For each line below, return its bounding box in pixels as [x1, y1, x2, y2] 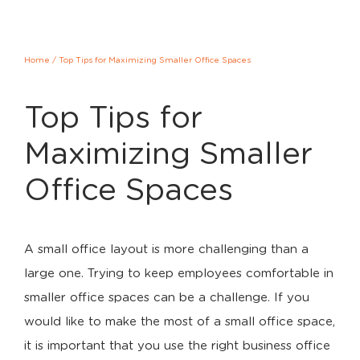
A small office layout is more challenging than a [24, 243, 309, 256]
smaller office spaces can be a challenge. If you [24, 292, 309, 304]
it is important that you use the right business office [24, 340, 330, 352]
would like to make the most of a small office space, [24, 316, 335, 328]
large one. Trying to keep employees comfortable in [24, 268, 333, 280]
